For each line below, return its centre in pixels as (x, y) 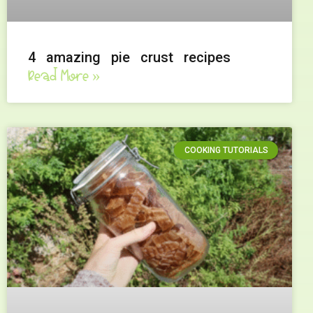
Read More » (64, 77)
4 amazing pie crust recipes (129, 58)
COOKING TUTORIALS (226, 151)
